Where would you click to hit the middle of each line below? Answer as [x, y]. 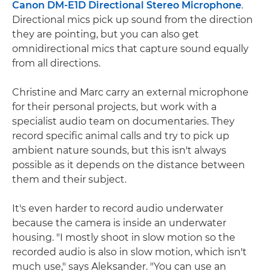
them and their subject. [69, 180]
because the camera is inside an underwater [119, 223]
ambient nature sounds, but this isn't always [119, 151]
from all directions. [56, 64]
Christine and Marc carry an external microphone [130, 93]
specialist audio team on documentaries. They [123, 122]
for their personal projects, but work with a [114, 107]
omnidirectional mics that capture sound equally [130, 49]
